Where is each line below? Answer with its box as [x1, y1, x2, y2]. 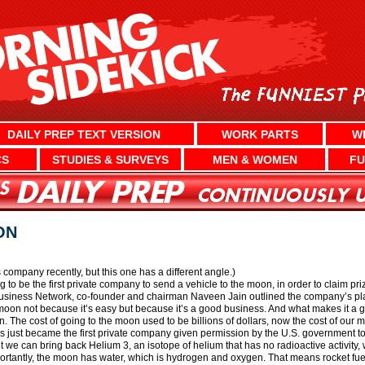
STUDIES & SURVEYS [51, 152, 169, 166]
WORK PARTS [222, 127, 299, 141]
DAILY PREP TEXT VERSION [7, 127, 161, 141]
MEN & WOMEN [212, 152, 297, 166]
